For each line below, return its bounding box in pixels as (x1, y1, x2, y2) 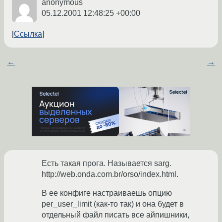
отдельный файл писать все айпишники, (42, 211, 189, 220)
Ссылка (14, 30, 42, 39)
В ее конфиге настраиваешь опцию (42, 189, 172, 198)
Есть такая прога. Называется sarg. (42, 159, 171, 168)
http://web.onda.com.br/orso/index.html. (42, 170, 178, 179)
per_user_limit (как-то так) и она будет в (42, 200, 184, 209)
